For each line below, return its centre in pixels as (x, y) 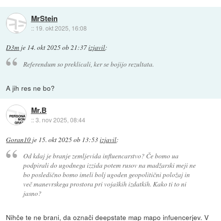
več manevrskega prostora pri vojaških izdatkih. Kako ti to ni (105, 184)
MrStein (44, 18)
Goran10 (18, 139)
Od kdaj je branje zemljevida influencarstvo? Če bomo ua (101, 156)
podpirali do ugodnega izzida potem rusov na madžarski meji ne (109, 165)
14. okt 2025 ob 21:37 (57, 48)
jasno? (32, 193)
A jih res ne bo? (31, 88)
